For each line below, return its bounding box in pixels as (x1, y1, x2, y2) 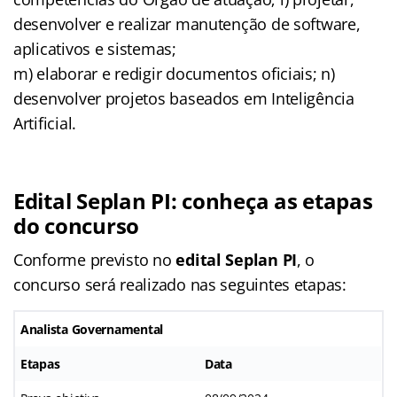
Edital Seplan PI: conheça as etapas (13, 185, 373, 215)
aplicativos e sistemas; (13, 37, 176, 59)
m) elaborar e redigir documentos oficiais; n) (13, 62, 335, 84)
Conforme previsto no (13, 248, 172, 270)
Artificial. (13, 112, 77, 134)
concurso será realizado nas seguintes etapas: (13, 273, 346, 295)
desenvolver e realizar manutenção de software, (13, 12, 361, 35)
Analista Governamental (20, 320, 164, 338)
